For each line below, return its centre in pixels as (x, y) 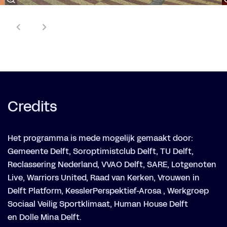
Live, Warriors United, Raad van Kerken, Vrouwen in (104, 178)
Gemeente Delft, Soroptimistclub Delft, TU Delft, (101, 152)
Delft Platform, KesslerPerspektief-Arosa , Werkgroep (108, 191)
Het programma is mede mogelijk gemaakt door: (100, 139)
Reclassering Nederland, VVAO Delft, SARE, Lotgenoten (112, 165)
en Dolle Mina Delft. (45, 218)
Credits (32, 107)
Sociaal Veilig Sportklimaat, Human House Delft (98, 204)
